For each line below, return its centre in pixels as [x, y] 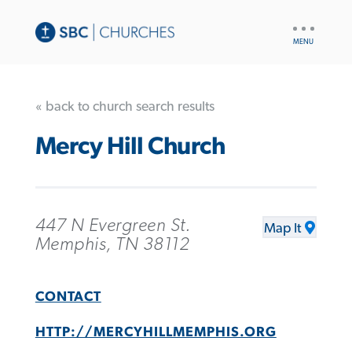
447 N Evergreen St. [113, 225]
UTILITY [308, 24]
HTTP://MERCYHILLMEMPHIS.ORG [156, 333]
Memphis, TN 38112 [112, 244]
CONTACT [68, 297]
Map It [283, 228]
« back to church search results [125, 106]
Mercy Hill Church [130, 147]
